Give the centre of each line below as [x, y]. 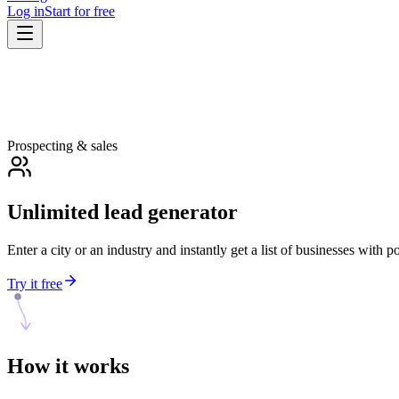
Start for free [80, 11]
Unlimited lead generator [122, 212]
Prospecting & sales [62, 146]
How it [38, 366]
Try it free [35, 283]
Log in [26, 11]
